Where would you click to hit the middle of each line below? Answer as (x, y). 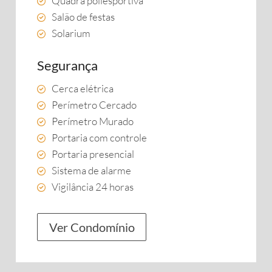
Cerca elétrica (83, 88)
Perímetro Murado (93, 121)
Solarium (71, 33)
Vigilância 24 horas (93, 187)
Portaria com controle (99, 138)
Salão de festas (83, 17)
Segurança (67, 65)
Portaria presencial (93, 154)
